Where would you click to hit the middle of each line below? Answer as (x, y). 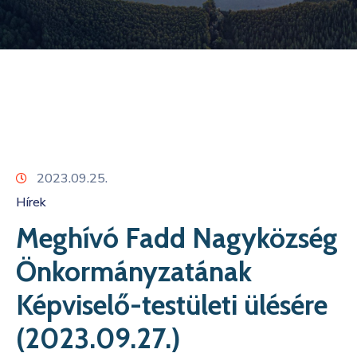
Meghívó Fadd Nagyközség (177, 237)
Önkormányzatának (134, 271)
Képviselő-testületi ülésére (172, 304)
